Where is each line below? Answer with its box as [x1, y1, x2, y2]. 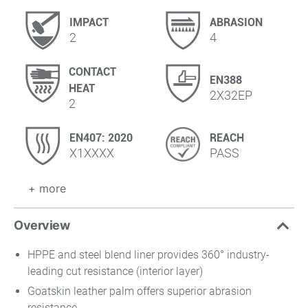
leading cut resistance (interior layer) [27, 264, 206, 278]
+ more [28, 181, 66, 195]
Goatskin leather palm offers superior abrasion [27, 284, 252, 298]
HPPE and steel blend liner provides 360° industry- [27, 247, 269, 261]
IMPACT [69, 15, 109, 29]
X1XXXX [69, 145, 114, 160]
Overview [14, 217, 70, 232]
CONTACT [69, 65, 117, 78]
